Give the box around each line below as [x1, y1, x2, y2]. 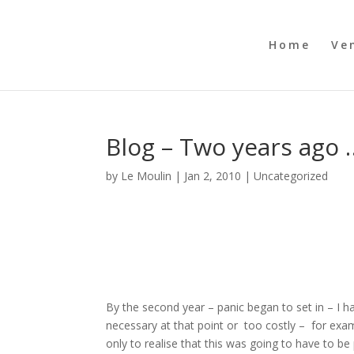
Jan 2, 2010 [184, 168, 242, 183]
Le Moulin [121, 168, 172, 183]
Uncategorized [254, 168, 329, 183]
